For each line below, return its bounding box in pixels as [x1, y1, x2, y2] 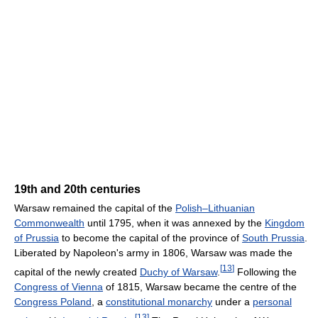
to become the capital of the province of [59, 232, 242, 244]
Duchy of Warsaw [140, 265, 217, 278]
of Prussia [14, 232, 59, 244]
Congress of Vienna [14, 280, 103, 292]
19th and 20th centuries [14, 183, 141, 196]
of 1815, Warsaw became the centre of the [103, 280, 297, 292]
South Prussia [242, 232, 305, 244]
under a [212, 295, 253, 307]
